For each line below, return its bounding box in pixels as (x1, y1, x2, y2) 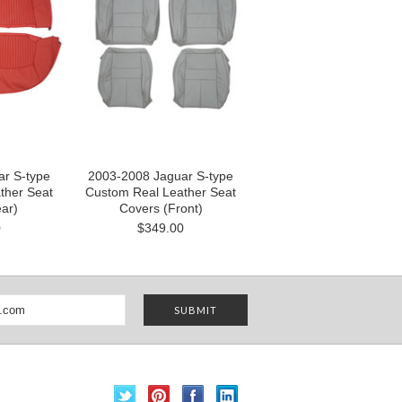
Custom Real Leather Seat (85, 185, 236, 199)
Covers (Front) (118, 201, 203, 215)
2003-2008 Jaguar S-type (88, 169, 233, 183)
